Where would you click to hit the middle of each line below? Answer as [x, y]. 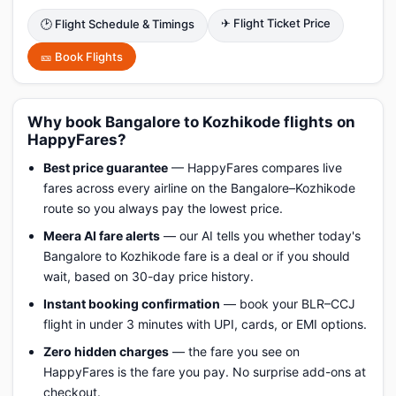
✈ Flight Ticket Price [276, 23]
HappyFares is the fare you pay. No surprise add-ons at [205, 372]
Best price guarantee [106, 168]
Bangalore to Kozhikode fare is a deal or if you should [197, 256]
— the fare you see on [234, 351]
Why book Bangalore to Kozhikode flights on [191, 122]
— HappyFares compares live [255, 168]
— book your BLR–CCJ [288, 304]
